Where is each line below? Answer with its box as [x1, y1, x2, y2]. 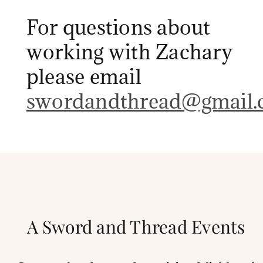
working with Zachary [26, 39, 233, 65]
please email [26, 63, 141, 90]
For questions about [26, 14, 211, 41]
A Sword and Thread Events [26, 215, 245, 238]
